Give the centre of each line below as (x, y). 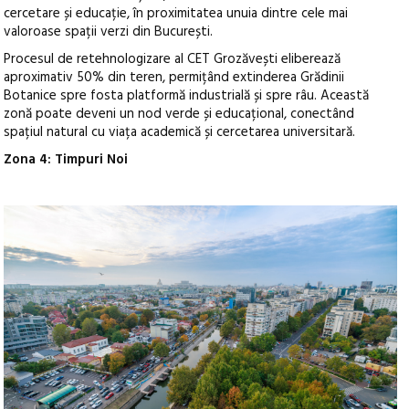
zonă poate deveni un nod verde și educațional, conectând (179, 115)
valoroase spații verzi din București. (109, 32)
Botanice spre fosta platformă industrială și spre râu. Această (187, 96)
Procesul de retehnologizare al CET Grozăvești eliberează (173, 60)
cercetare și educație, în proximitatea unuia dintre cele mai (176, 14)
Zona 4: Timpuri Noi (66, 160)
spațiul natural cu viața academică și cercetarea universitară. (180, 133)
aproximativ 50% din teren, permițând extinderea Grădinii (174, 78)
